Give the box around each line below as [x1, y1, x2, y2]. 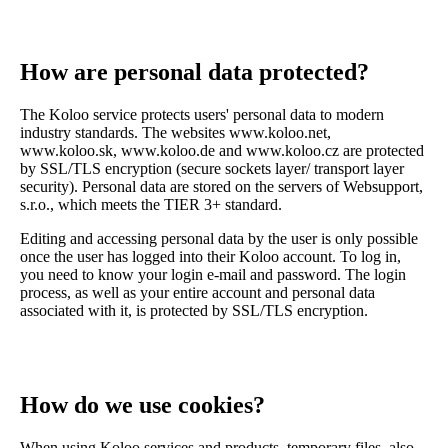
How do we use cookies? [20, 392, 265, 419]
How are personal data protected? [20, 59, 369, 86]
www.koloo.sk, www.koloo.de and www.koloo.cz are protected [20, 142, 424, 160]
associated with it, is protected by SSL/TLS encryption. [20, 302, 368, 320]
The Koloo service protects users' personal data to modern [20, 106, 384, 124]
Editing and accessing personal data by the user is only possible [20, 230, 418, 248]
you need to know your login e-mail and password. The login [20, 266, 406, 284]
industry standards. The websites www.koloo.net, [20, 124, 331, 142]
